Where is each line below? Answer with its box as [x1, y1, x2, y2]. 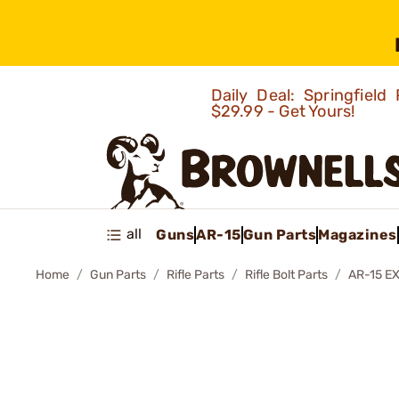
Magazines [318, 225, 397, 243]
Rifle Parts [167, 267, 224, 282]
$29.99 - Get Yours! [210, 102, 359, 121]
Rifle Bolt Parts [245, 267, 328, 282]
